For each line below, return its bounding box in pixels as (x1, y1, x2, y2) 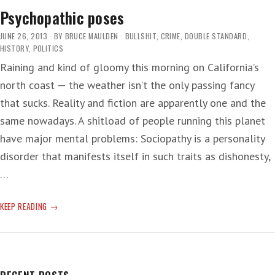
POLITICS (33, 42, 64, 54)
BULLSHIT (125, 29, 157, 42)
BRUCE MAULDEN (64, 29, 118, 42)
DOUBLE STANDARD (185, 29, 247, 42)
